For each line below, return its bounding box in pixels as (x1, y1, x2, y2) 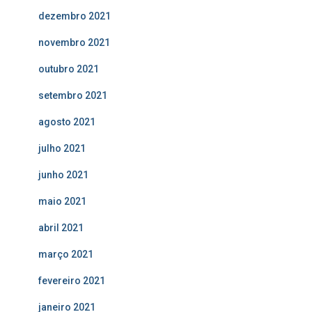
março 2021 (38, 249, 93, 260)
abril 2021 (38, 222, 84, 233)
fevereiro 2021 (38, 275, 105, 286)
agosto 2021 (38, 116, 95, 127)
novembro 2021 (38, 37, 110, 48)
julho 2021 (38, 143, 86, 154)
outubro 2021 (38, 63, 99, 75)
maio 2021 (38, 196, 86, 207)
